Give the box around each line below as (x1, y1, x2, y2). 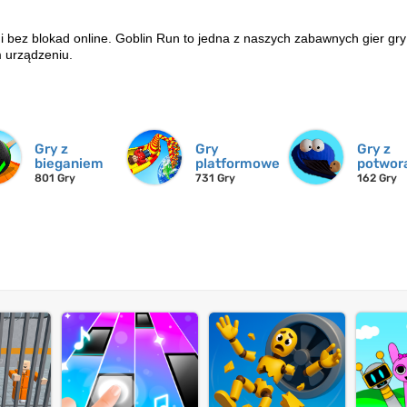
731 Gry (195, 172, 236, 185)
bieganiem (34, 155, 104, 173)
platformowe (195, 155, 281, 173)
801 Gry (34, 172, 75, 185)
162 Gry (357, 172, 398, 185)
